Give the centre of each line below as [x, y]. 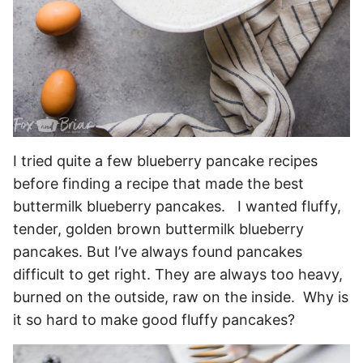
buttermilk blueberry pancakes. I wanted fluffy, [177, 207]
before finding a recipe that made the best [158, 184]
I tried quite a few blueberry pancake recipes [165, 161]
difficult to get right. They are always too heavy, [178, 275]
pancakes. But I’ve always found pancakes [158, 252]
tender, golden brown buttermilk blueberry [158, 229]
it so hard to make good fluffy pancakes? [154, 320]
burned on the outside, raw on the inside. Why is [181, 297]
